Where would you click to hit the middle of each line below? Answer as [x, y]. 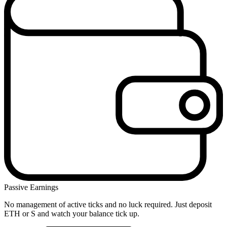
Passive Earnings [31, 187]
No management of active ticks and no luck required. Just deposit [108, 205]
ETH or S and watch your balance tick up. [72, 214]
